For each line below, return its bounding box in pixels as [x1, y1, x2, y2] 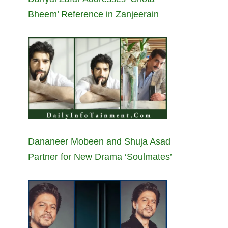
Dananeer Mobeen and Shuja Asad [28, 136, 170, 147]
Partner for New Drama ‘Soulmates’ [28, 151, 172, 162]
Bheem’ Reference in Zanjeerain [28, 9, 159, 19]
